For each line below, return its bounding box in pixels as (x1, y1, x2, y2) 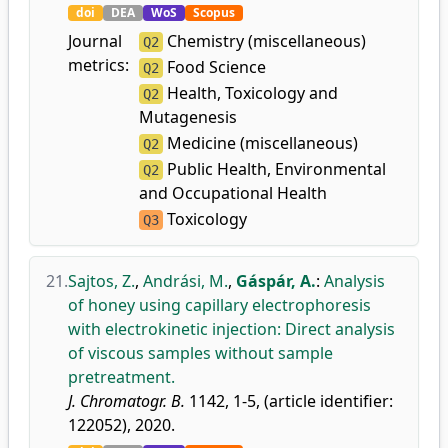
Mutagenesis (139, 106, 238, 128)
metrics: (68, 54, 129, 76)
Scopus (193, 4, 235, 21)
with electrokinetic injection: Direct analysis (68, 318, 395, 340)
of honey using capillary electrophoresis (68, 294, 371, 316)
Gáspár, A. (236, 270, 316, 292)
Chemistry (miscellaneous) (163, 30, 367, 52)
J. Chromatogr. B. (68, 390, 185, 412)
